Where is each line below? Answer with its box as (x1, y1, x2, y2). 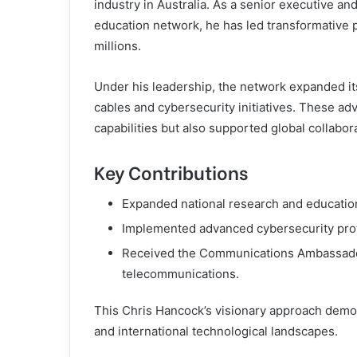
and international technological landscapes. (94, 323, 338, 339)
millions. (94, 38, 141, 53)
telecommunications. (122, 265, 239, 281)
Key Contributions (94, 158, 248, 185)
